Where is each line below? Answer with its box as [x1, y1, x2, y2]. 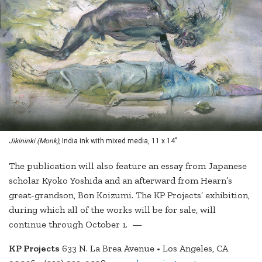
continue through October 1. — [9, 219, 142, 230]
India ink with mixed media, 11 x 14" [62, 137, 177, 146]
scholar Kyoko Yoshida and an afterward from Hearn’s [9, 175, 232, 187]
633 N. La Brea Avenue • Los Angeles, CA [60, 243, 227, 254]
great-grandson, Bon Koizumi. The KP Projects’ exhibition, [9, 189, 250, 201]
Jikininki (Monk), [9, 137, 62, 146]
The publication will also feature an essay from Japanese [9, 160, 247, 172]
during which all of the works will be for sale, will [9, 204, 216, 216]
